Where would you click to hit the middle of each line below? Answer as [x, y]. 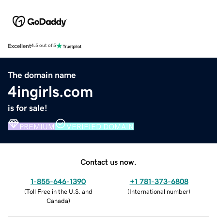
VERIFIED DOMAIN [100, 126]
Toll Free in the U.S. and [59, 191]
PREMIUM [37, 126]
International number [159, 191]
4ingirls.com [50, 91]
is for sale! [28, 108]
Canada [57, 201]
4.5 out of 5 [44, 46]
